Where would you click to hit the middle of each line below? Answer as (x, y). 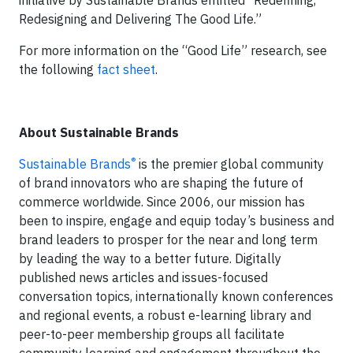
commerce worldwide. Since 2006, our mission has (162, 202)
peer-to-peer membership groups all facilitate (152, 334)
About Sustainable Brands (99, 132)
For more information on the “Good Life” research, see (173, 50)
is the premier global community (230, 164)
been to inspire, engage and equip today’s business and (176, 221)
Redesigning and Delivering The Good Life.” (142, 19)
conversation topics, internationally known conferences (176, 296)
